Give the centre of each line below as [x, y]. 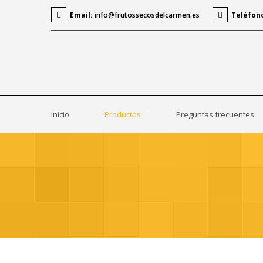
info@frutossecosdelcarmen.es [147, 15]
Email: [81, 15]
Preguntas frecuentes [215, 114]
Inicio [60, 114]
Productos [123, 114]
